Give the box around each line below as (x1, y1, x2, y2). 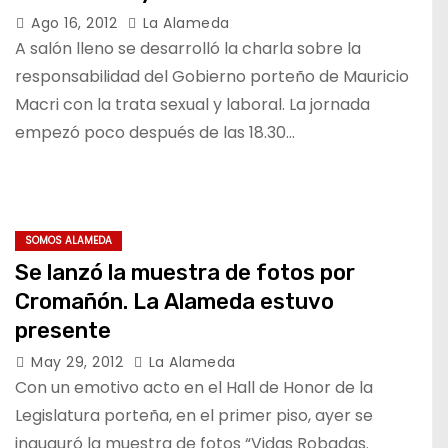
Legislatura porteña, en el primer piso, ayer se (15, 403, 373, 427)
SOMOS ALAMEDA (25, 232, 112, 248)
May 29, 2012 (31, 351, 128, 372)
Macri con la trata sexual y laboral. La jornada (15, 93, 370, 116)
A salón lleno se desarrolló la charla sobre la (15, 37, 361, 60)
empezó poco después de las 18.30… (15, 121, 295, 144)
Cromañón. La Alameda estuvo (15, 287, 334, 315)
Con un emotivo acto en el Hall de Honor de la (15, 375, 373, 399)
